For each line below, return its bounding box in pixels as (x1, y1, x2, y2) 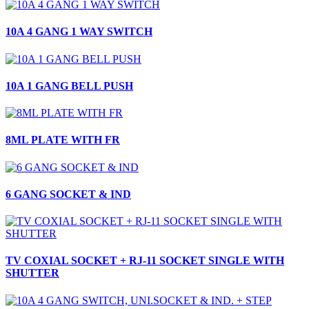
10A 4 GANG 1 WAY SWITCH (6, 26, 152, 38)
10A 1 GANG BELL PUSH (6, 79, 133, 92)
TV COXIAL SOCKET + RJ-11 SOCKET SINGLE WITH (6, 255, 284, 267)
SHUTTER (6, 267, 59, 279)
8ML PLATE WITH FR (6, 134, 120, 146)
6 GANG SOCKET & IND (6, 188, 131, 200)
